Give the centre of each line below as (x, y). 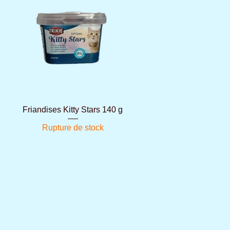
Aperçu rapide (73, 109)
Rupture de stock (73, 127)
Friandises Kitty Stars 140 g (73, 109)
